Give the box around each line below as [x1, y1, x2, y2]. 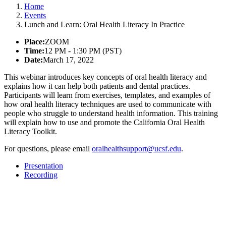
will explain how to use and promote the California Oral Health [4, 118, 205, 127]
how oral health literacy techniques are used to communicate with [4, 99, 211, 108]
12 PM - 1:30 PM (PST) [44, 46, 122, 55]
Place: [24, 37, 45, 46]
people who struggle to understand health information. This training [4, 108, 218, 118]
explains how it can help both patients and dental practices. [4, 81, 190, 90]
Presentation [24, 161, 63, 170]
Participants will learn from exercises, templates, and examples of [4, 90, 210, 99]
